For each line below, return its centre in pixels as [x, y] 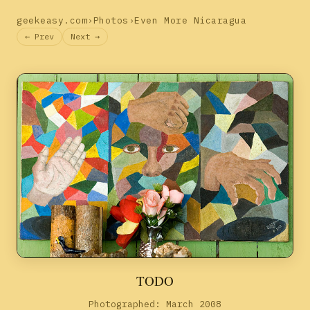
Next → [85, 36]
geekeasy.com [52, 20]
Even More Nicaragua [191, 20]
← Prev [39, 36]
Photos [111, 20]
